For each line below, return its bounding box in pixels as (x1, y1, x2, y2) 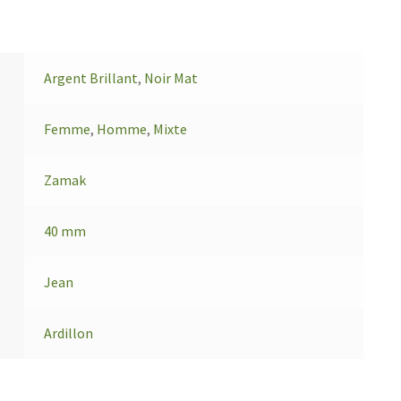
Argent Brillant (44, 68, 139, 87)
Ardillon (44, 323, 94, 342)
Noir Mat (144, 68, 199, 87)
